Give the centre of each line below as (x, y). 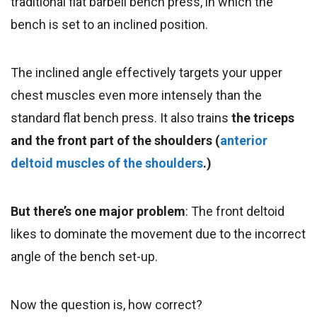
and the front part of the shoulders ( (115, 140)
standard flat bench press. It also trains (121, 117)
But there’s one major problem (98, 211)
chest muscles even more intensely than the (136, 95)
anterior (244, 140)
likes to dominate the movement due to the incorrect (158, 234)
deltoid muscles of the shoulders (107, 163)
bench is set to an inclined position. (109, 24)
